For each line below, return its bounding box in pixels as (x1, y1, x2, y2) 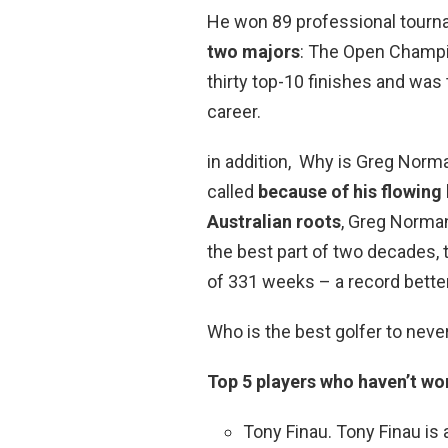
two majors (207, 40, 300, 62)
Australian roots (207, 210, 341, 232)
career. (207, 100, 261, 122)
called (207, 180, 258, 202)
